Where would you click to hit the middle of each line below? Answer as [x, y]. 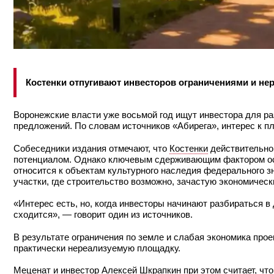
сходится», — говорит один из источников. [104, 215]
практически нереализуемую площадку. [98, 248]
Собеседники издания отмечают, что [91, 148]
